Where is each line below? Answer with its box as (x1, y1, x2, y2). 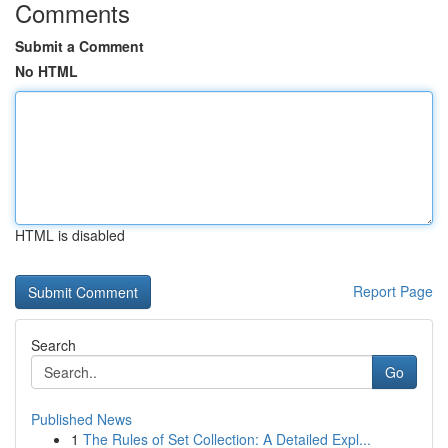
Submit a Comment (15, 36, 144, 56)
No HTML (15, 61, 78, 81)
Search (31, 335, 76, 355)
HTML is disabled (15, 225, 125, 245)
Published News (31, 409, 132, 429)
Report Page (353, 281, 433, 301)
